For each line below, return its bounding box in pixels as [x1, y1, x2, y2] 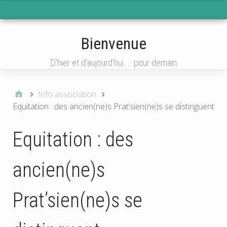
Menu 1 [109, 7, 136, 18]
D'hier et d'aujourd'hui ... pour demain [50, 57, 177, 68]
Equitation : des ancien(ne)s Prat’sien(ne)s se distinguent [13, 101, 214, 112]
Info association [38, 89, 96, 100]
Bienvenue [81, 34, 146, 54]
